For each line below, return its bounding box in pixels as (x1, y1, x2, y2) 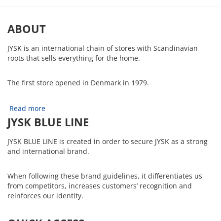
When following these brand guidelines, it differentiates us (7, 171, 202, 181)
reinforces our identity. (7, 190, 83, 200)
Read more (9, 103, 45, 113)
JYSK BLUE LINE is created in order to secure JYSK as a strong (7, 136, 208, 146)
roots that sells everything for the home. (7, 53, 140, 63)
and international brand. (7, 146, 89, 156)
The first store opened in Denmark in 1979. (7, 77, 151, 87)
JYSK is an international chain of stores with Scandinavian (7, 43, 198, 53)
